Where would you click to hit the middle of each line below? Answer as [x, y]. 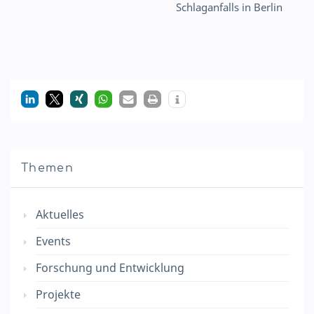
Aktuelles [60, 214]
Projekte [58, 294]
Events [53, 241]
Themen [47, 168]
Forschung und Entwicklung [110, 267]
